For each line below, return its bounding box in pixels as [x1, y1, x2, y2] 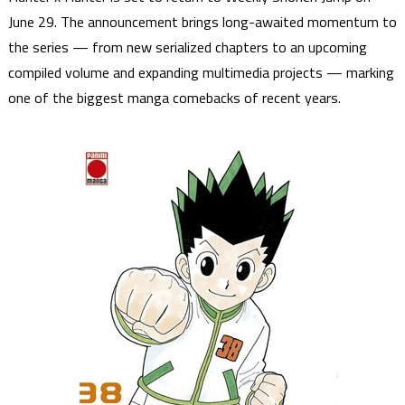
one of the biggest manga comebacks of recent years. [7, 87, 341, 108]
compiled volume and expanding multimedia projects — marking [7, 61, 394, 83]
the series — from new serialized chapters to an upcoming [7, 36, 367, 58]
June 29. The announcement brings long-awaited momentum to [7, 11, 397, 33]
